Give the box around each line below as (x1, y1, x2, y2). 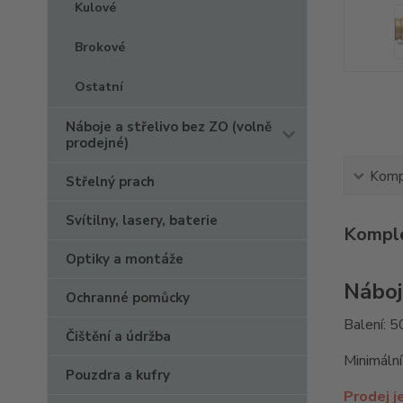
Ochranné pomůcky (66, 289, 190, 307)
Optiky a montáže (66, 250, 184, 268)
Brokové (75, 39, 125, 56)
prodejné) (66, 134, 129, 152)
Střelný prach (66, 173, 155, 191)
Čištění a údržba (66, 327, 171, 345)
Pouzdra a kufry (66, 366, 170, 384)
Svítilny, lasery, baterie (66, 211, 218, 229)
